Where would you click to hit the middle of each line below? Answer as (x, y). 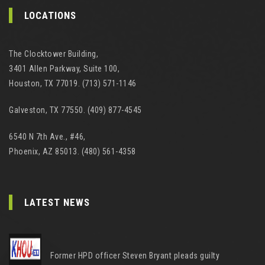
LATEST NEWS (57, 202)
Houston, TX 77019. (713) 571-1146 (73, 83)
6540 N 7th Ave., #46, (47, 137)
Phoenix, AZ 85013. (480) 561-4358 (72, 151)
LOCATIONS (50, 15)
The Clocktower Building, (54, 54)
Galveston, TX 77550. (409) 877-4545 (75, 110)
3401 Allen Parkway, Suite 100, (64, 69)
